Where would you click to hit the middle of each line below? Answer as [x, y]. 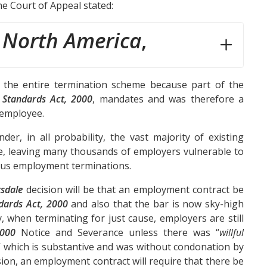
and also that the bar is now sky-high [156, 204]
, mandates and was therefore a [168, 99]
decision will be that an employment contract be [133, 189]
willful [232, 232]
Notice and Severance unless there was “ [117, 232]
